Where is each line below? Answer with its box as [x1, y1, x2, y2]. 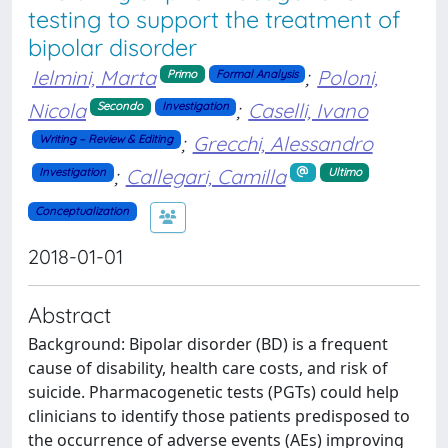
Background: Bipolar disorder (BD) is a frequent [28, 332, 388, 355]
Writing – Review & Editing [39, 132, 174, 147]
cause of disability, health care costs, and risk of [28, 356, 388, 379]
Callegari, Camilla [125, 163, 286, 189]
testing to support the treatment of [28, 5, 400, 34]
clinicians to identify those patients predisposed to [28, 404, 410, 427]
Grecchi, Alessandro [192, 130, 373, 156]
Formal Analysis [215, 66, 298, 81]
